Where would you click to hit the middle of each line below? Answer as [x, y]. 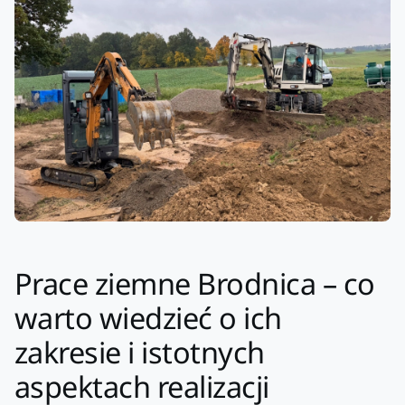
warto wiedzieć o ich [148, 318]
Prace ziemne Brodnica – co [195, 284]
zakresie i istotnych [140, 353]
